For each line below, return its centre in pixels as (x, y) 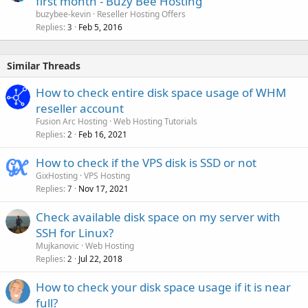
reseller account (80, 108)
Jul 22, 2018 (100, 258)
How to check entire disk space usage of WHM (161, 92)
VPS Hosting (107, 175)
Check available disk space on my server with (158, 217)
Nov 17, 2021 (103, 188)
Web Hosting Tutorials (155, 121)
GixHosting (57, 175)
